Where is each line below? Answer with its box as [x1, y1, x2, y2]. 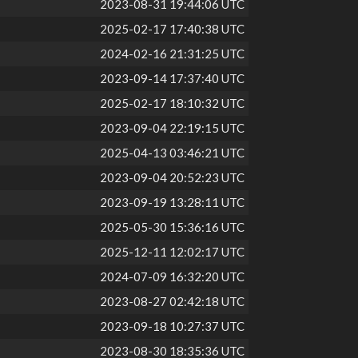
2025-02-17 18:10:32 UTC [100, 96, 245, 110]
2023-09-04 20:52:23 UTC [100, 170, 245, 185]
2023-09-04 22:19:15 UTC [100, 121, 245, 135]
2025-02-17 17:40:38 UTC [100, 22, 245, 36]
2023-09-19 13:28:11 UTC [100, 195, 245, 209]
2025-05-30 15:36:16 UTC [100, 220, 245, 234]
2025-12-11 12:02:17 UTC [100, 245, 245, 259]
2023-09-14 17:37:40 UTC [100, 71, 245, 86]
